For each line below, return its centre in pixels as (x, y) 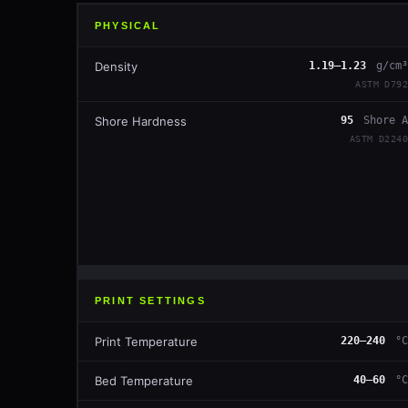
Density (116, 66)
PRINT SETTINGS (150, 301)
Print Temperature (146, 342)
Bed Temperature (144, 381)
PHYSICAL (128, 25)
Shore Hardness (141, 121)
